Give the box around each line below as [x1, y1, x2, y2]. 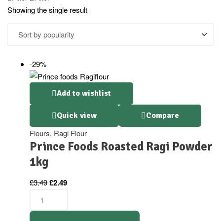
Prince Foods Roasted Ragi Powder [30, 139, 213, 154]
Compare [146, 110, 179, 121]
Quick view [57, 110, 97, 121]
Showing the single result [7, 4, 87, 15]
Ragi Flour [54, 128, 87, 139]
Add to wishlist [57, 88, 111, 99]
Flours [30, 128, 50, 139]
